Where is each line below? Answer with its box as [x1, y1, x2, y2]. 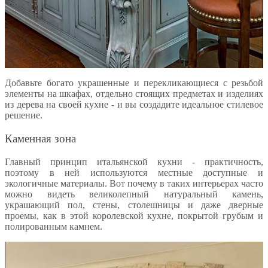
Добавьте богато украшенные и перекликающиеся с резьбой [5, 78, 263, 89]
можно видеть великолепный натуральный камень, [5, 188, 263, 199]
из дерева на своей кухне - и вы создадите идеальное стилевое [5, 99, 263, 110]
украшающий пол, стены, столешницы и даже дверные [5, 199, 263, 210]
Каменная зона [5, 132, 76, 145]
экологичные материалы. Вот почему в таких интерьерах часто [5, 178, 263, 188]
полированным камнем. [5, 221, 102, 232]
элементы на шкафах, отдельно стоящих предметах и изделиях [5, 89, 263, 99]
